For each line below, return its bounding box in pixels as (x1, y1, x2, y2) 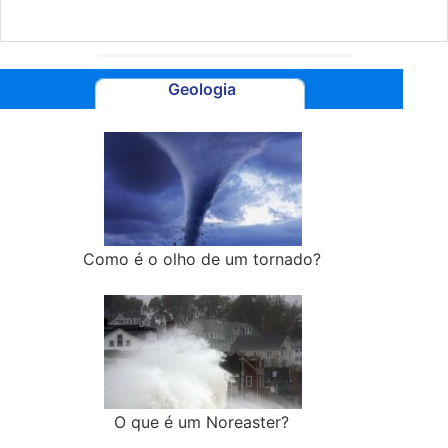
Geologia (167, 79, 236, 99)
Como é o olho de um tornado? (82, 249, 321, 269)
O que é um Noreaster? (114, 412, 290, 432)
